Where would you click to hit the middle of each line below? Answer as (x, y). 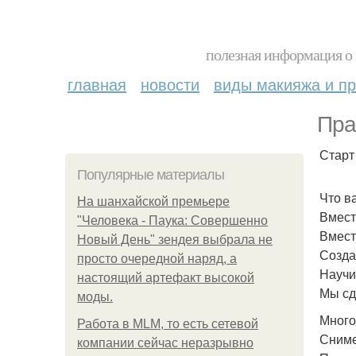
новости (170, 84)
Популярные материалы (151, 175)
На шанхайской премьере (153, 201)
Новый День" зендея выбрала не (175, 240)
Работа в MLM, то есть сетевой (168, 324)
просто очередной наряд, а (157, 259)
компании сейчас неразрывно (165, 343)
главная (97, 84)
